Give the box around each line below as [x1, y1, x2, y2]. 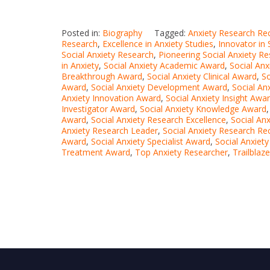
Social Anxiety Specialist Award [91, 136, 210, 147]
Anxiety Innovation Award [61, 92, 161, 104]
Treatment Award [61, 146, 130, 158]
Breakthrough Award [61, 71, 142, 82]
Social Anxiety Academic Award [104, 60, 225, 71]
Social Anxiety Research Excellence [91, 114, 226, 125]
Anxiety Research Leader [61, 125, 158, 136]
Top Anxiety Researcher [135, 146, 228, 158]
